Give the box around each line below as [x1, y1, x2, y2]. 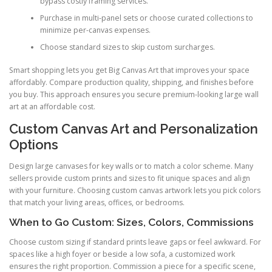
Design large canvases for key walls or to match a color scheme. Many [9, 161, 253, 172]
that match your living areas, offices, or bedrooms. [9, 197, 185, 208]
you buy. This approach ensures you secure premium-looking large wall [9, 89, 259, 100]
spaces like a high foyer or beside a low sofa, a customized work [9, 249, 235, 260]
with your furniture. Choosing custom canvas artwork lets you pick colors [9, 185, 260, 196]
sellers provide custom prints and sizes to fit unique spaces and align [9, 173, 250, 184]
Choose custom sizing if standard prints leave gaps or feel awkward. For [9, 237, 261, 248]
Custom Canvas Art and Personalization [9, 121, 258, 137]
